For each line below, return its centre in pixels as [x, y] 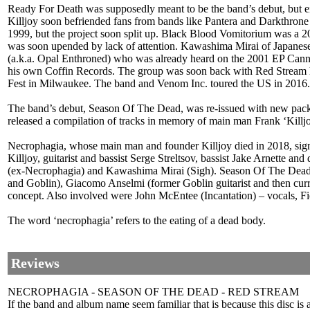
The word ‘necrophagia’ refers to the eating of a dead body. [137, 221]
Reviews [35, 263]
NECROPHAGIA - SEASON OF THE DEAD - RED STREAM [153, 292]
